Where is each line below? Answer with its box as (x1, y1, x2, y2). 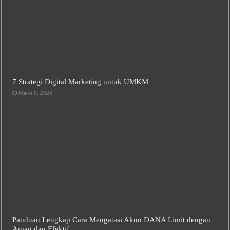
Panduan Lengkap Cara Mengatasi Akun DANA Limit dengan (12, 215, 211, 224)
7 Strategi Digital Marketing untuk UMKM (12, 76, 149, 86)
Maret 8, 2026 (18, 89, 53, 96)
